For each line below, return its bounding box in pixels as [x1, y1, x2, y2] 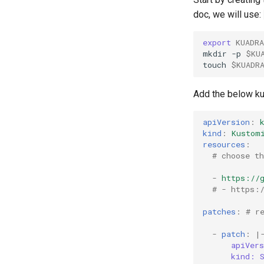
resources [203, 139, 245, 150]
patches [203, 206, 236, 217]
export [203, 37, 231, 48]
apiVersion [203, 117, 250, 128]
